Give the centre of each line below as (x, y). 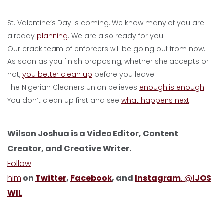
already (22, 36)
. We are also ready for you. (116, 36)
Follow (19, 163)
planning (52, 36)
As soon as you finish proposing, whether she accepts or (108, 61)
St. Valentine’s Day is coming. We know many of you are (106, 23)
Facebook (91, 178)
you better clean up (57, 74)
